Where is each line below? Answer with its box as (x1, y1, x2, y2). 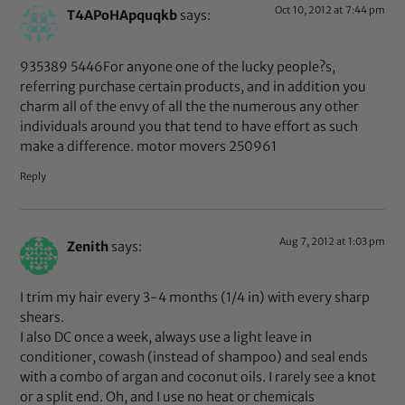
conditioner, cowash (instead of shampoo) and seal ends (20, 349, 369, 366)
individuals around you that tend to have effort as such (20, 118, 359, 135)
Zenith (67, 238, 109, 255)
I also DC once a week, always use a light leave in (20, 329, 313, 346)
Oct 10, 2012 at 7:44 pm (274, 4, 385, 17)
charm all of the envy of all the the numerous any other (20, 98, 360, 115)
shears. (20, 309, 65, 326)
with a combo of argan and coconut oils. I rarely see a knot (20, 369, 377, 386)
